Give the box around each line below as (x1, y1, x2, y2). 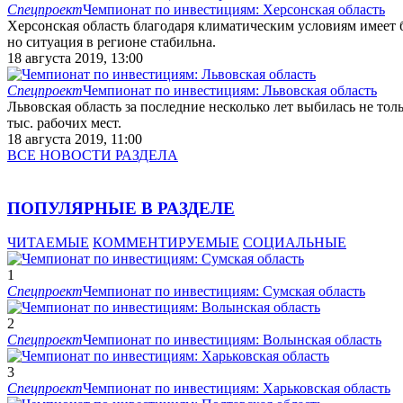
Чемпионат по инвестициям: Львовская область (83, 82, 377, 98)
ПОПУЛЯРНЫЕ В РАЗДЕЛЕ (7, 198, 235, 218)
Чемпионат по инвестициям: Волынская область (83, 332, 381, 348)
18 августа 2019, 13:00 (7, 49, 143, 66)
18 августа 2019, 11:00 (7, 130, 142, 147)
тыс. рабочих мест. (7, 114, 121, 130)
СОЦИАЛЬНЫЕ (243, 235, 346, 251)
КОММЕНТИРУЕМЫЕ (93, 235, 239, 251)
